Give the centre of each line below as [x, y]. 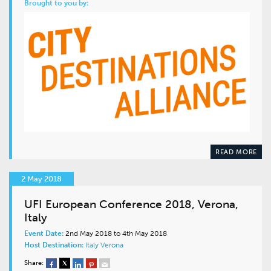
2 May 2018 [41, 178]
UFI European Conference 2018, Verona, [131, 204]
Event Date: [44, 233]
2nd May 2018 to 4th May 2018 [115, 233]
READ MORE [236, 152]
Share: [34, 263]
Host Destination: [54, 245]
